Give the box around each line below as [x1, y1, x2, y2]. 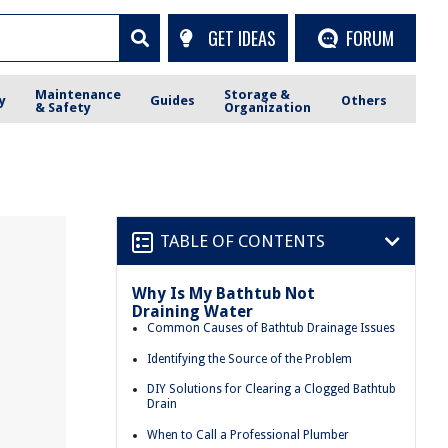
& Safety [35, 99, 92, 115]
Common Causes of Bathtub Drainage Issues [147, 321, 395, 335]
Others [340, 93, 387, 108]
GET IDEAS [207, 24, 276, 51]
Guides [150, 93, 196, 108]
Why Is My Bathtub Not [132, 284, 315, 303]
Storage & [224, 86, 291, 102]
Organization [224, 99, 312, 115]
